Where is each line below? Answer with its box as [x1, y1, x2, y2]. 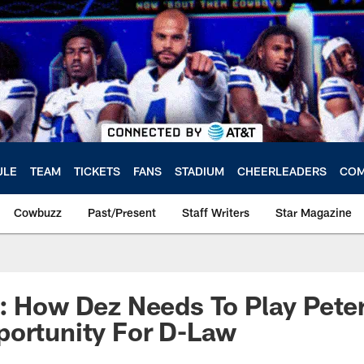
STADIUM [175, 163, 224, 178]
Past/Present [88, 206, 156, 219]
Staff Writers [182, 206, 249, 219]
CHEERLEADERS [237, 163, 327, 178]
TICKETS [74, 163, 120, 178]
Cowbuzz [14, 206, 62, 219]
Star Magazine [275, 206, 352, 219]
